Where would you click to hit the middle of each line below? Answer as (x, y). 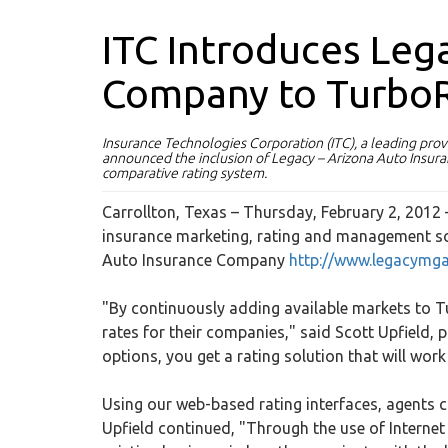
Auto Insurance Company (195, 260)
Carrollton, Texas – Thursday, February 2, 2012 (271, 212)
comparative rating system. (184, 173)
